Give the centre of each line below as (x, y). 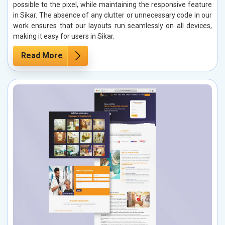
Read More (42, 56)
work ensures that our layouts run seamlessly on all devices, (113, 26)
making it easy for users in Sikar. (64, 36)
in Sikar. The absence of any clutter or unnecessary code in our (113, 15)
